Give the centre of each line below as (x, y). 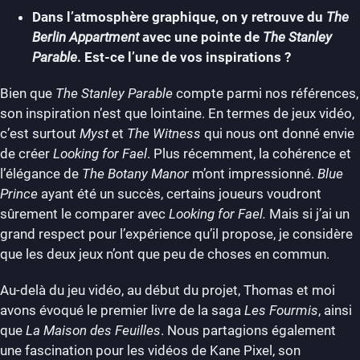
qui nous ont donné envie (278, 134)
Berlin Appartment (86, 37)
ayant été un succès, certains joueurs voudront (180, 194)
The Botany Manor (135, 174)
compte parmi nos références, (266, 94)
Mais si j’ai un (309, 214)
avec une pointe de (201, 37)
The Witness (164, 134)
